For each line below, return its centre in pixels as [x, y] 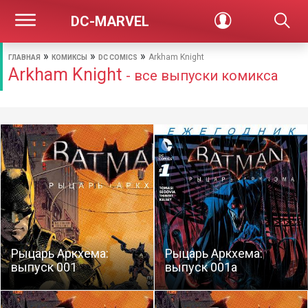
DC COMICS [118, 57]
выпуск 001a [201, 267]
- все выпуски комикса [202, 76]
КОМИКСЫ [69, 57]
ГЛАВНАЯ [24, 57]
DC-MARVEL [110, 21]
